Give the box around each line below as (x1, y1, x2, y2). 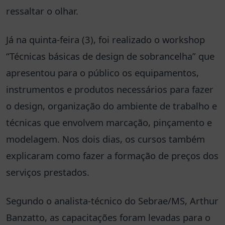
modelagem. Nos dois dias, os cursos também (6, 132, 205, 145)
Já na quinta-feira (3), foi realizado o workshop (6, 33, 205, 46)
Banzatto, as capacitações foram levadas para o (6, 210, 210, 223)
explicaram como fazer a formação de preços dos (6, 149, 218, 162)
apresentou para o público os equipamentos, (6, 66, 199, 79)
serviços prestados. (6, 165, 89, 178)
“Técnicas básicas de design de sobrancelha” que (6, 49, 214, 62)
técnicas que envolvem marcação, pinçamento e (6, 116, 212, 129)
